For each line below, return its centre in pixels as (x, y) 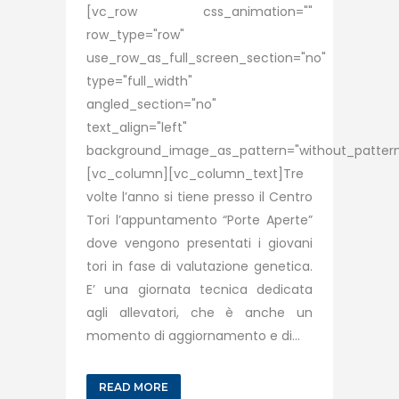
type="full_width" (139, 81)
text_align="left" (137, 127)
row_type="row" (135, 35)
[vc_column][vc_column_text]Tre (195, 174)
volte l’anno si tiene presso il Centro (199, 197)
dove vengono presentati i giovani (199, 243)
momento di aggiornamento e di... (193, 336)
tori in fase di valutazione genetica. (199, 266)
